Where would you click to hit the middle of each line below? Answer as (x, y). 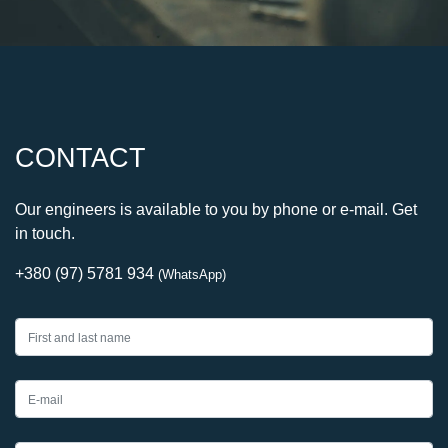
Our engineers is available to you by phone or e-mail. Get (216, 209)
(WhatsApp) (192, 274)
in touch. (45, 233)
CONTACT (80, 157)
